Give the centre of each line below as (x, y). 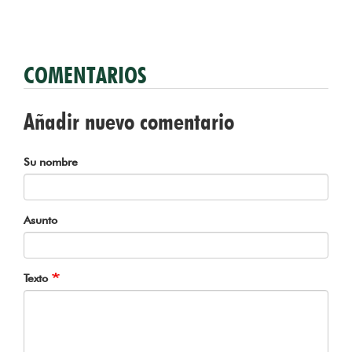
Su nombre (51, 162)
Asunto (40, 220)
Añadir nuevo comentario (129, 121)
